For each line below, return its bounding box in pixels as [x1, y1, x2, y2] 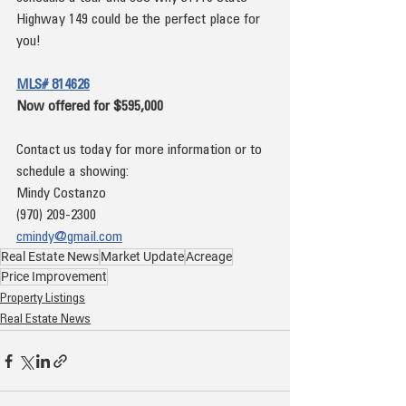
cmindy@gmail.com [16, 230, 122, 245]
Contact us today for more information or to [16, 143, 266, 158]
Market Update [101, 249, 184, 264]
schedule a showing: [16, 165, 129, 179]
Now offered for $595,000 [16, 100, 163, 114]
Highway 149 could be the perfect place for [16, 13, 264, 27]
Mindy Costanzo [16, 187, 106, 201]
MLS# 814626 [16, 78, 90, 92]
